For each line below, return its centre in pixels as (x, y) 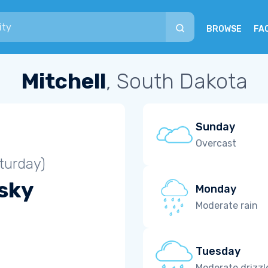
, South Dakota (176, 81)
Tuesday (218, 251)
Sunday (215, 127)
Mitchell (63, 81)
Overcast (216, 143)
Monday (216, 189)
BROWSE (224, 29)
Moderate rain (227, 205)
